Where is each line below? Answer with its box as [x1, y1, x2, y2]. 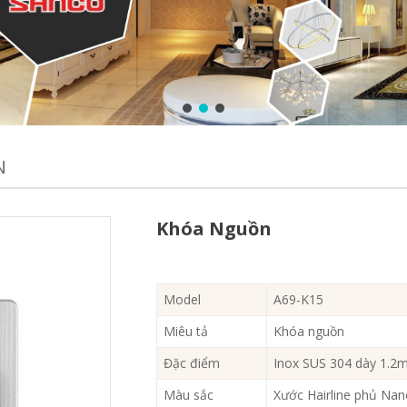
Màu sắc [164, 386, 214, 404]
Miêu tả [164, 323, 209, 341]
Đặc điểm [164, 354, 221, 372]
